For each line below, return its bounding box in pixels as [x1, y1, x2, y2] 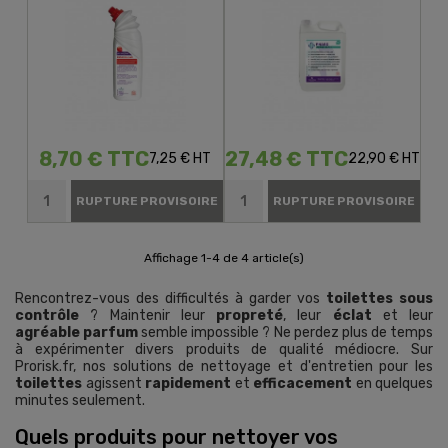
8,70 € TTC [39, 147, 150, 172]
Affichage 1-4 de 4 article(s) [144, 251, 304, 266]
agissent [82, 375, 145, 393]
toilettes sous [326, 290, 433, 308]
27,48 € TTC [225, 147, 349, 172]
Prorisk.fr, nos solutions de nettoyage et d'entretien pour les [15, 358, 433, 376]
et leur [371, 307, 433, 325]
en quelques [352, 375, 433, 393]
